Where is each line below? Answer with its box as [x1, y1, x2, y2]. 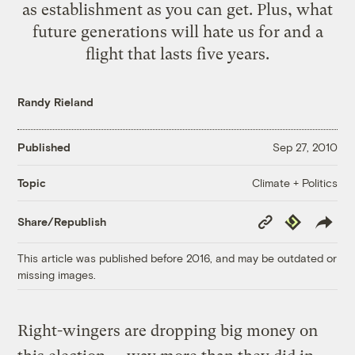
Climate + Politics [251, 175, 338, 189]
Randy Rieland [17, 94, 94, 109]
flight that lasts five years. [86, 44, 269, 63]
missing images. [17, 267, 97, 281]
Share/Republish [17, 215, 107, 229]
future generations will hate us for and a [32, 21, 323, 41]
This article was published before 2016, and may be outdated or [17, 250, 338, 265]
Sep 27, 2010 [272, 140, 338, 155]
